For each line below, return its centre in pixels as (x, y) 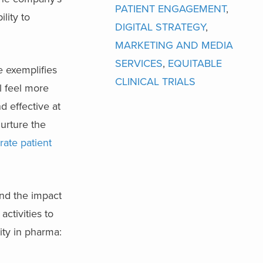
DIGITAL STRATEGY (160, 27)
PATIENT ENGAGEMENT (171, 9)
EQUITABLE (195, 63)
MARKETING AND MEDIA (174, 45)
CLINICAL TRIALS (155, 81)
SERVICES (139, 63)
